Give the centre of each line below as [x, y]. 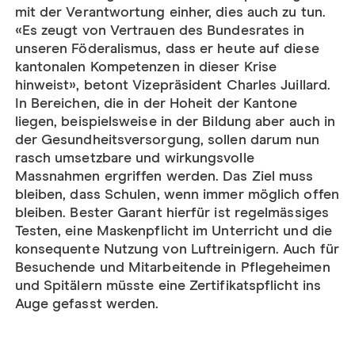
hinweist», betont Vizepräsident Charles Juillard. [173, 85]
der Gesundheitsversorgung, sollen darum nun [167, 140]
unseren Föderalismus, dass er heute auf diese [167, 49]
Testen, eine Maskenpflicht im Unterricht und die [173, 231]
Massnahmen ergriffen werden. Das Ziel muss [164, 176]
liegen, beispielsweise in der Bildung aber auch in [175, 122]
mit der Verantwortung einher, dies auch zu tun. [170, 12]
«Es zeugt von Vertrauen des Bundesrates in [160, 31]
